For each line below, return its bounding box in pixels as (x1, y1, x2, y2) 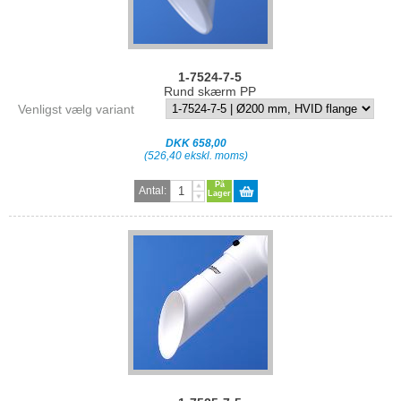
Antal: (138, 184, 166, 198)
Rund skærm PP (163, 84, 256, 99)
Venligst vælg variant (18, 102, 134, 117)
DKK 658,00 (166, 137, 226, 150)
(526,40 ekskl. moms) (144, 149, 248, 163)
